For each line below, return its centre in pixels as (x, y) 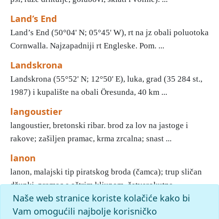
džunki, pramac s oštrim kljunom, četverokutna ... (96, 185)
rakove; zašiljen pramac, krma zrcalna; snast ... (91, 139)
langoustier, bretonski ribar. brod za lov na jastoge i (99, 125)
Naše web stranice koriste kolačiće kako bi (101, 198)
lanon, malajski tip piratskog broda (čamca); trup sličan (106, 172)
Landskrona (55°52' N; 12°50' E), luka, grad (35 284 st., (106, 79)
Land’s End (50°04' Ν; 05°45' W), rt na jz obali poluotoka (109, 33)
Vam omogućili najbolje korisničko (85, 211)
